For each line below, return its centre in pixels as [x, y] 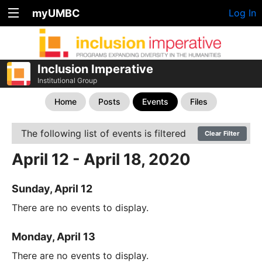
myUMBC [56, 13]
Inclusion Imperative [95, 69]
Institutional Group [67, 80]
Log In [242, 13]
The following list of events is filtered [104, 133]
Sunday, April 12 [52, 189]
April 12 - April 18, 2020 [101, 159]
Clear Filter [222, 133]
